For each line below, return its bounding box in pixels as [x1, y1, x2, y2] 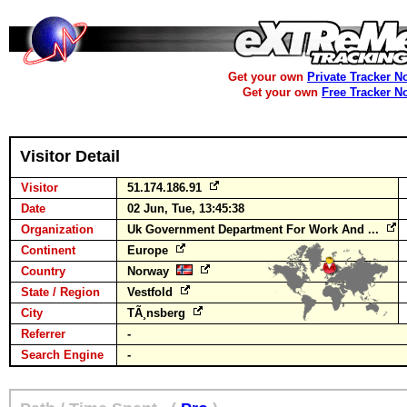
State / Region [21, 285, 100, 299]
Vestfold [127, 285, 176, 299]
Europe [127, 243, 172, 257]
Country [21, 264, 65, 278]
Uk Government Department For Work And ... [127, 223, 382, 236]
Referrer [21, 327, 65, 341]
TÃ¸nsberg [127, 306, 189, 320]
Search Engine [21, 348, 104, 362]
